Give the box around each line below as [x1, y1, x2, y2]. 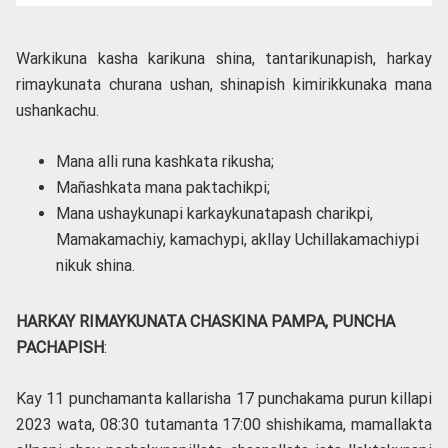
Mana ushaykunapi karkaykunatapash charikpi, [56, 203, 373, 223]
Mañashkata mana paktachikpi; [56, 177, 270, 197]
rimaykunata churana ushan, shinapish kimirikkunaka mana [16, 74, 432, 94]
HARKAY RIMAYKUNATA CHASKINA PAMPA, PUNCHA [16, 311, 395, 331]
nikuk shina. [56, 255, 135, 275]
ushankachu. [16, 100, 99, 120]
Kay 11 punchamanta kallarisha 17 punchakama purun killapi [16, 388, 432, 408]
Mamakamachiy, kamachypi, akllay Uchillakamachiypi [56, 229, 419, 249]
